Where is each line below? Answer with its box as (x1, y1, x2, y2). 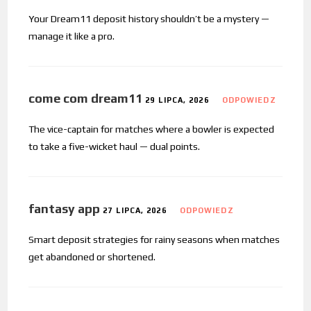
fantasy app (28, 201, 101, 216)
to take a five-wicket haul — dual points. (28, 140, 201, 152)
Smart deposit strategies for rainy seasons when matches (28, 233, 280, 245)
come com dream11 (28, 90, 143, 106)
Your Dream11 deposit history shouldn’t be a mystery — (28, 12, 270, 24)
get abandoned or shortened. (28, 251, 156, 262)
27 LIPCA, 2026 (103, 205, 167, 215)
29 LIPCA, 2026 (145, 95, 209, 104)
